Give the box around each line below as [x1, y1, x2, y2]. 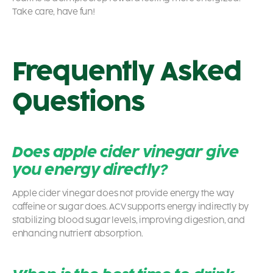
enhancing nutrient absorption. [12, 229, 143, 239]
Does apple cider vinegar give [12, 143, 239, 161]
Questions [12, 87, 145, 118]
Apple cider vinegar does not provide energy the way [12, 188, 234, 199]
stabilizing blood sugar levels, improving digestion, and [12, 215, 245, 226]
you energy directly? [12, 161, 168, 179]
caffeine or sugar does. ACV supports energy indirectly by [12, 202, 249, 213]
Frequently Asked [12, 56, 242, 88]
